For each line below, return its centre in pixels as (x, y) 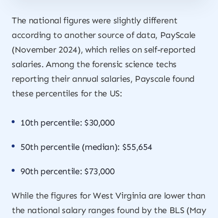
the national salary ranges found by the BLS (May (109, 210)
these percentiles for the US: (67, 93)
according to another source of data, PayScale (104, 35)
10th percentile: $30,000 (68, 123)
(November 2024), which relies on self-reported (104, 50)
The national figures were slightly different (95, 20)
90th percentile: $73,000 (68, 171)
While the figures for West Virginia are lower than (109, 196)
